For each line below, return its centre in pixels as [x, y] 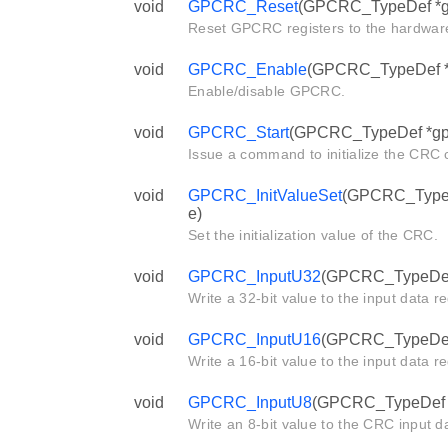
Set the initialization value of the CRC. [313, 234]
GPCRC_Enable [247, 69]
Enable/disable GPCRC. [267, 90]
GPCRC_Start [238, 132]
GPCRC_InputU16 [254, 339]
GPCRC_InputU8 [250, 402]
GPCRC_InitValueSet [265, 195]
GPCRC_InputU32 [254, 276]
